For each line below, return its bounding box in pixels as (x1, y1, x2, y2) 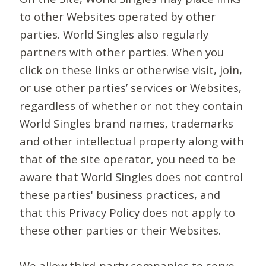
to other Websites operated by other (20, 9, 216, 24)
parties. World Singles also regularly (20, 27, 209, 42)
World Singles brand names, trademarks (20, 116, 234, 131)
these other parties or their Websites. (20, 223, 221, 238)
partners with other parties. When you (20, 45, 224, 60)
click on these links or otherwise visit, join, (20, 62, 243, 78)
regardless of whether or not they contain (20, 98, 243, 113)
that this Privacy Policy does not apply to (20, 205, 236, 220)
